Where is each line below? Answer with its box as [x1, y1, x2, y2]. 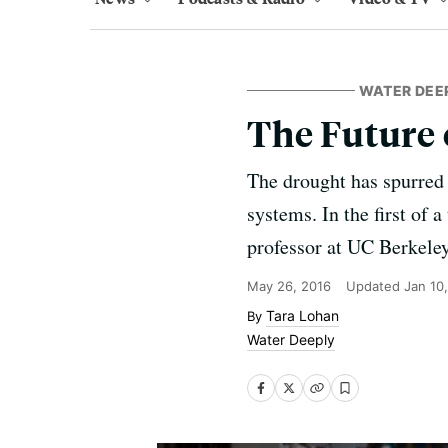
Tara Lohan [266, 307, 339, 324]
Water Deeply [247, 331, 335, 348]
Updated [346, 278, 404, 294]
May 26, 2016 [247, 278, 331, 294]
